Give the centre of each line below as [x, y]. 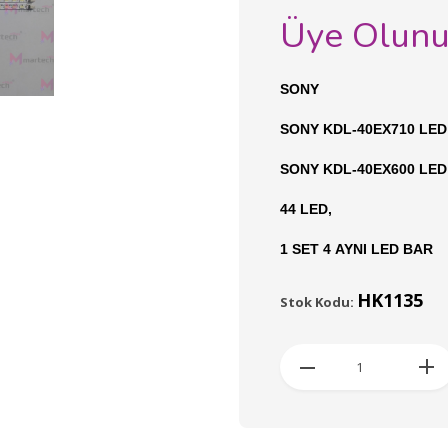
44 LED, [306, 209]
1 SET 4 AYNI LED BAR [358, 249]
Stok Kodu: [318, 302]
